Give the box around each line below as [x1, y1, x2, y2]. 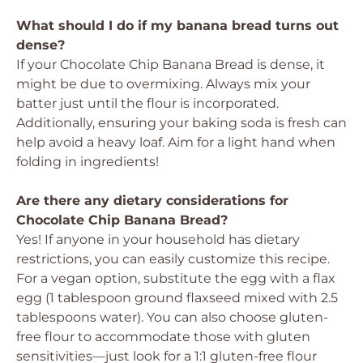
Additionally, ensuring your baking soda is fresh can [16, 115, 347, 130]
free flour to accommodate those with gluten [16, 329, 310, 344]
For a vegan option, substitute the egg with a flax [16, 271, 335, 286]
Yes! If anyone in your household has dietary [16, 232, 300, 247]
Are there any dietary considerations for [16, 193, 288, 208]
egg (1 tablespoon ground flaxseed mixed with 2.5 [16, 290, 338, 305]
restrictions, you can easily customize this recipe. [16, 251, 330, 267]
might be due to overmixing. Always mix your [16, 76, 310, 92]
